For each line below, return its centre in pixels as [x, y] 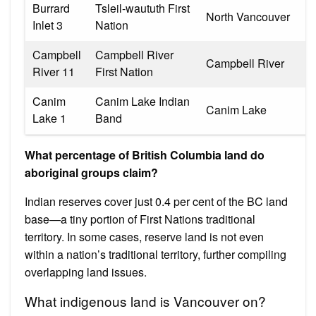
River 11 [54, 71]
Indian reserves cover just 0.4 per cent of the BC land [156, 201]
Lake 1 [49, 118]
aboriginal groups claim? [91, 172]
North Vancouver [248, 16]
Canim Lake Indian [142, 101]
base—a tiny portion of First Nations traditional [140, 219]
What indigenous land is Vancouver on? [145, 300]
